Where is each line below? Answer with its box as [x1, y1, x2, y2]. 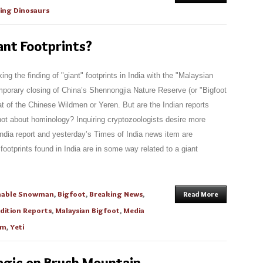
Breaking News [89, 189, 143, 198]
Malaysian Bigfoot [55, 205, 120, 215]
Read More [183, 190, 218, 198]
